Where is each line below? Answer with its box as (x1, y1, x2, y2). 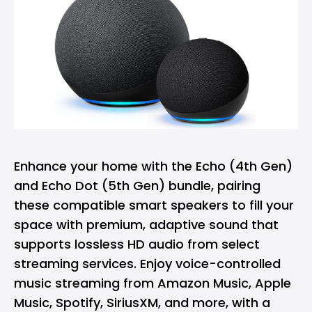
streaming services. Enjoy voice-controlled (14, 254, 281, 272)
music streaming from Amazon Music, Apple (14, 274, 291, 292)
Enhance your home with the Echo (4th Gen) (14, 157, 292, 175)
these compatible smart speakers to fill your (14, 196, 294, 214)
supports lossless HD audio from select (14, 235, 260, 253)
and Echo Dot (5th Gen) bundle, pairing (14, 176, 260, 194)
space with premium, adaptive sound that (14, 215, 279, 233)
